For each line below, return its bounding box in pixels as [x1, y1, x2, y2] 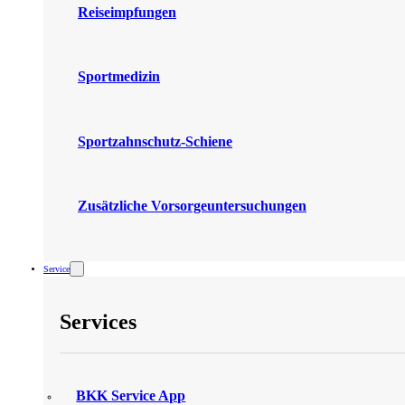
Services [60, 310, 137, 334]
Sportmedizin [78, 69, 161, 85]
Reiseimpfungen [78, 4, 177, 20]
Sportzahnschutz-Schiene [78, 133, 233, 149]
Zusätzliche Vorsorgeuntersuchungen [78, 198, 307, 214]
